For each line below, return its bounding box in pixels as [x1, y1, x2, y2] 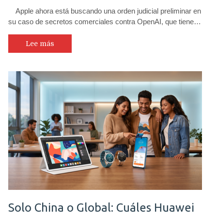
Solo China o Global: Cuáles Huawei [8, 201, 194, 214]
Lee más [26, 40, 54, 47]
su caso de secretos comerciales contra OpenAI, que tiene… [8, 17, 201, 26]
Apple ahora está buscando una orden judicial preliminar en [8, 7, 201, 15]
